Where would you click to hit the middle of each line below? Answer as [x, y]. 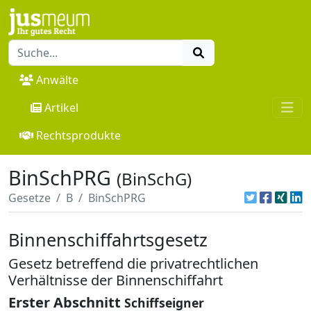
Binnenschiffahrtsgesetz [108, 239]
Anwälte [57, 79]
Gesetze [30, 197]
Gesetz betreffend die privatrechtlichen [133, 263]
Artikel [61, 107]
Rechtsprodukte [78, 135]
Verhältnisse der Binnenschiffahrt [116, 280]
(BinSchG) [154, 178]
